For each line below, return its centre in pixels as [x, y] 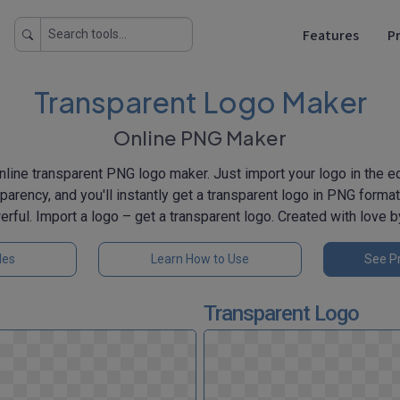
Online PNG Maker [200, 137]
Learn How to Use [200, 259]
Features [331, 35]
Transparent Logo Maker [200, 102]
